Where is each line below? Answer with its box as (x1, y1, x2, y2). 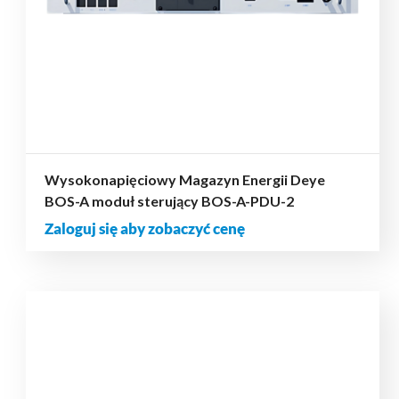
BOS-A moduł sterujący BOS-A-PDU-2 (44, 192, 294, 210)
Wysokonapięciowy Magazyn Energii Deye (44, 171, 325, 189)
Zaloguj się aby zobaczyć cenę (44, 219, 245, 239)
